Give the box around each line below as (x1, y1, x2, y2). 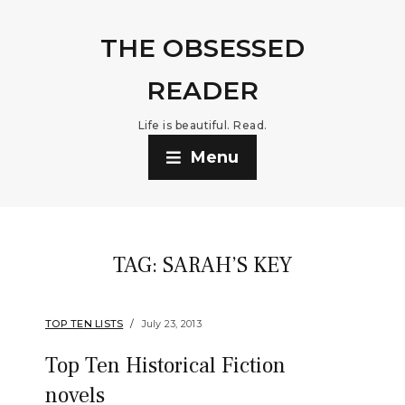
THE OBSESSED (100, 33, 305, 63)
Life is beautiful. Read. (137, 118, 268, 132)
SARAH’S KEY (163, 251, 292, 279)
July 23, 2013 (141, 317, 202, 330)
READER (146, 75, 259, 106)
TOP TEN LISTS (45, 317, 124, 330)
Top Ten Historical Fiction (45, 352, 286, 380)
